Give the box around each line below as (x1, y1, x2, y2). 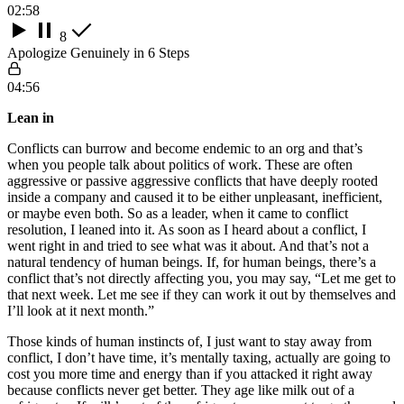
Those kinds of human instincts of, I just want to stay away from (7, 333, 372, 349)
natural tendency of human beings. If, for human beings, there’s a (7, 253, 376, 270)
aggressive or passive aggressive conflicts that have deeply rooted (7, 172, 378, 188)
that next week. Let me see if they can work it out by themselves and (7, 286, 396, 302)
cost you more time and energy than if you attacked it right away (7, 365, 372, 381)
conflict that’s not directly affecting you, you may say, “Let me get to (7, 270, 396, 286)
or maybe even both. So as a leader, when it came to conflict (7, 205, 348, 221)
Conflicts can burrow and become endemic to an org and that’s (7, 140, 363, 156)
